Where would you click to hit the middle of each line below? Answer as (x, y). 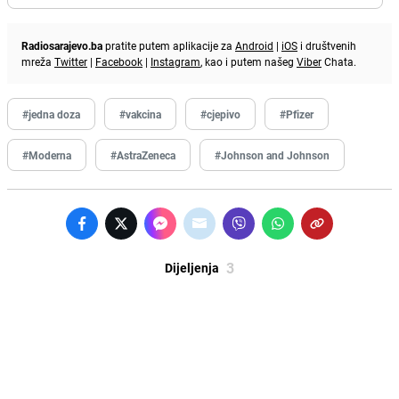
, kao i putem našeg (248, 61)
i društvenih (327, 45)
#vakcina (140, 114)
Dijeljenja (192, 267)
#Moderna (47, 155)
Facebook (119, 61)
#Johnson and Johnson (272, 155)
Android (254, 45)
